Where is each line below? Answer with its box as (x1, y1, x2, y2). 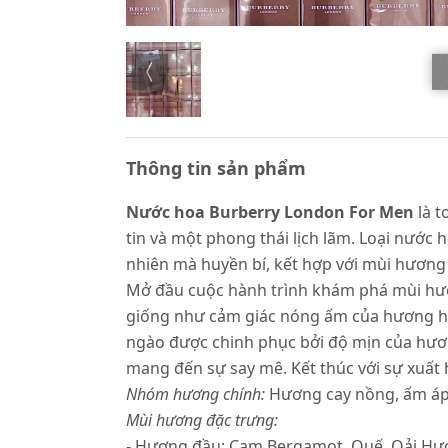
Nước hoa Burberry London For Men (126, 201, 414, 223)
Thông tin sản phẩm (126, 156, 306, 180)
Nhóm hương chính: (126, 383, 269, 405)
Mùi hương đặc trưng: (126, 409, 278, 431)
